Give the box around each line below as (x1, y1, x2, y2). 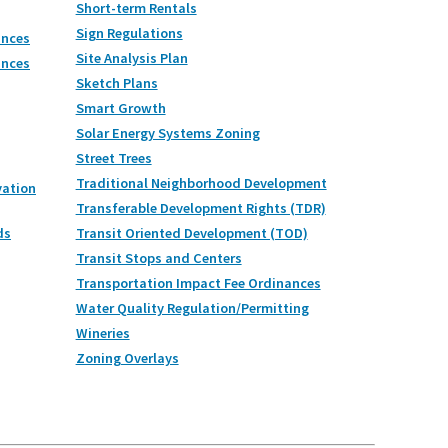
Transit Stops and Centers (75, 248, 242, 267)
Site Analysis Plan (75, 48, 188, 67)
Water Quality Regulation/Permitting (75, 298, 309, 317)
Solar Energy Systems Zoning (75, 123, 260, 142)
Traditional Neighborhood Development (75, 173, 327, 192)
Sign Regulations (75, 23, 183, 42)
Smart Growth (75, 98, 166, 117)
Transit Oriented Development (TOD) (75, 223, 308, 242)
